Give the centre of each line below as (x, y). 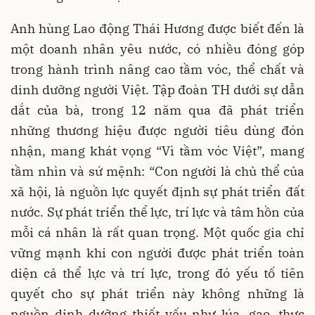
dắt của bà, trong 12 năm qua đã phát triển (157, 110)
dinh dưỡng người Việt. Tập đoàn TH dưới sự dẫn (157, 89)
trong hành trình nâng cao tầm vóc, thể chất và (157, 69)
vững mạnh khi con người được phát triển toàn (157, 252)
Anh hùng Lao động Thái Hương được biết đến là (157, 28)
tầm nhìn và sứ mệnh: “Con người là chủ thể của (157, 171)
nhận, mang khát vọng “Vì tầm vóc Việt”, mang (157, 150)
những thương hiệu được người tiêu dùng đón (157, 130)
